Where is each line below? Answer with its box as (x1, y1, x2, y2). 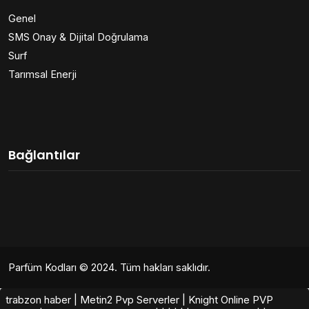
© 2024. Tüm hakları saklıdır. (77, 261, 210, 274)
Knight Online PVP (188, 293, 273, 307)
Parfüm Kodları (8, 261, 77, 274)
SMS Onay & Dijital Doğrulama (8, 31, 148, 43)
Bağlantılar (8, 146, 80, 164)
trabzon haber (6, 293, 71, 307)
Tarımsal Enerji (8, 68, 77, 81)
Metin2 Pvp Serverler (80, 293, 179, 307)
